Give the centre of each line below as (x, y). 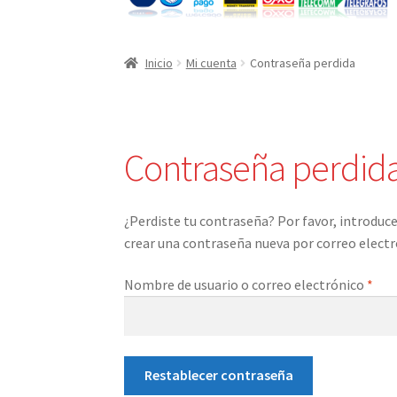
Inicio (159, 63)
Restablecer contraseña (218, 375)
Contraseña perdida (302, 63)
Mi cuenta (211, 63)
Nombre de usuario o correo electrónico (246, 285)
